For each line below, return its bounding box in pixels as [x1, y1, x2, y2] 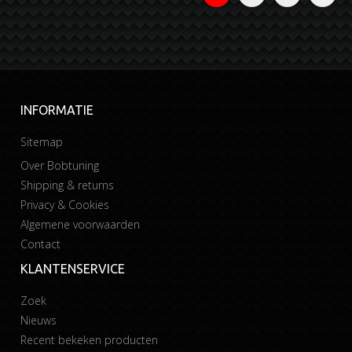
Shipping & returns [20, 178, 115, 192]
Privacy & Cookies [20, 197, 110, 212]
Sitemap [20, 134, 64, 149]
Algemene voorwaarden [20, 217, 141, 232]
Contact [20, 236, 61, 251]
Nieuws [20, 313, 57, 328]
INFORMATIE [20, 103, 94, 117]
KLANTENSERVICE [20, 262, 126, 276]
